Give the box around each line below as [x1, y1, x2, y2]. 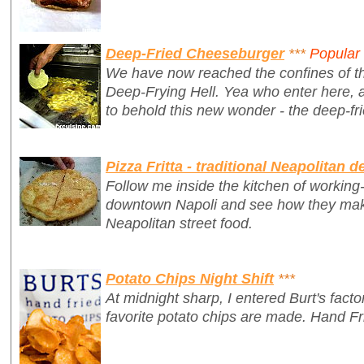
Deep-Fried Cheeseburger [106, 44, 284, 62]
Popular [310, 44, 360, 62]
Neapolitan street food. [106, 214, 253, 232]
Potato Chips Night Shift [106, 270, 274, 288]
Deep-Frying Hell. [106, 82, 223, 100]
